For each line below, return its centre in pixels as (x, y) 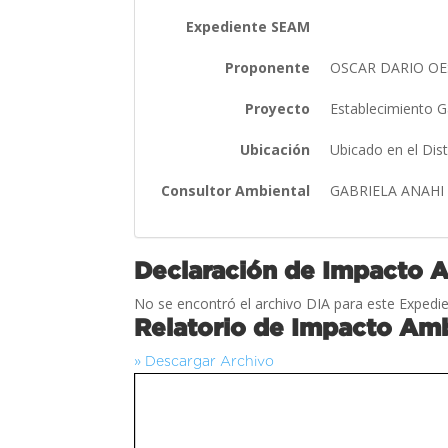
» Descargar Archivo (204, 360)
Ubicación (275, 149)
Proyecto (278, 108)
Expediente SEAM (248, 26)
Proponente (268, 67)
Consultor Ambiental (236, 190)
